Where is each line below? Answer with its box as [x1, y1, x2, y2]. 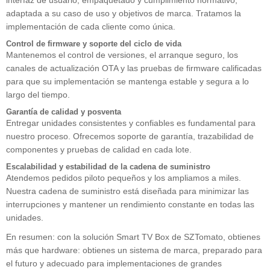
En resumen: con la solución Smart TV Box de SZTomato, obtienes [6, 232, 260, 242]
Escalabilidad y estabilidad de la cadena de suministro [6, 162, 210, 172]
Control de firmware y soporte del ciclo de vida [6, 39, 181, 49]
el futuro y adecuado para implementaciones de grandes [6, 259, 222, 269]
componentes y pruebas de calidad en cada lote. [6, 145, 192, 155]
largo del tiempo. [6, 90, 70, 100]
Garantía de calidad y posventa [6, 107, 121, 117]
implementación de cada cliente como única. [6, 22, 175, 32]
